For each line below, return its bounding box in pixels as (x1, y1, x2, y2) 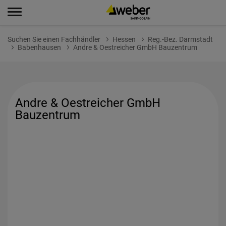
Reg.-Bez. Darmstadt (148, 35, 213, 43)
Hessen (112, 35, 136, 43)
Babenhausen (18, 43, 61, 51)
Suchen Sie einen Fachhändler (8, 35, 100, 43)
